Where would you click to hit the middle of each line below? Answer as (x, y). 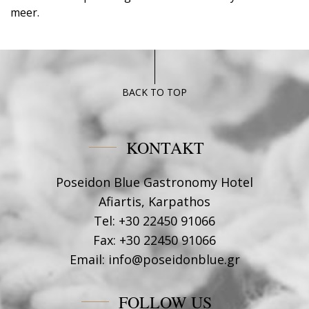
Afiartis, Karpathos (154, 201)
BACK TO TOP (154, 92)
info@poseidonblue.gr (174, 259)
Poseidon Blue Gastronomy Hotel (154, 182)
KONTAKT (165, 147)
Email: (87, 259)
